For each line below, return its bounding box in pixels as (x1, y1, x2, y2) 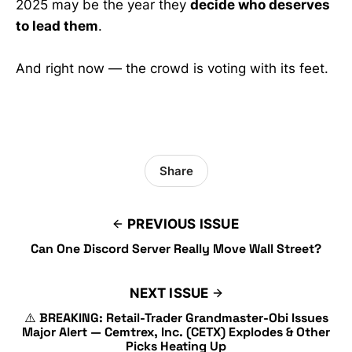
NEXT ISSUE (129, 285, 209, 302)
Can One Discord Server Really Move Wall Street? (31, 240, 321, 258)
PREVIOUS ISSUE (127, 216, 239, 233)
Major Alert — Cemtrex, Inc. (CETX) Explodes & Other (22, 324, 330, 341)
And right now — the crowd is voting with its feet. (16, 60, 328, 77)
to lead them (16, 17, 98, 34)
